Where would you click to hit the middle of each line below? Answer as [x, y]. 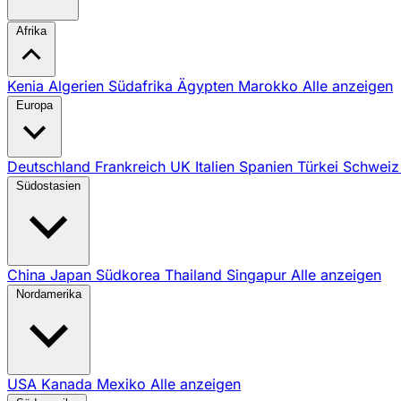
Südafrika [143, 86]
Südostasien [48, 186]
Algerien [78, 86]
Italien [217, 166]
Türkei [320, 166]
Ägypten [208, 86]
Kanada [69, 384]
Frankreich [132, 166]
